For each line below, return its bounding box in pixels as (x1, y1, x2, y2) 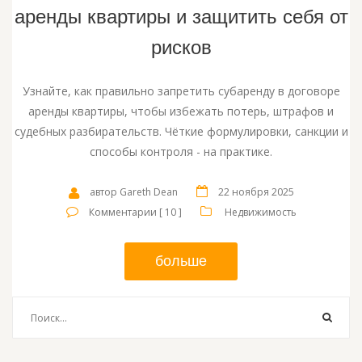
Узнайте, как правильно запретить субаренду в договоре (22, 83, 340, 99)
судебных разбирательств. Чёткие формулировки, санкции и (14, 124, 348, 140)
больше (155, 253, 207, 270)
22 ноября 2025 (217, 185, 294, 200)
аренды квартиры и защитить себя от (14, 6, 348, 28)
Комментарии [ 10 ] (88, 205, 182, 220)
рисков (150, 36, 212, 59)
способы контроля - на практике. (90, 144, 272, 160)
